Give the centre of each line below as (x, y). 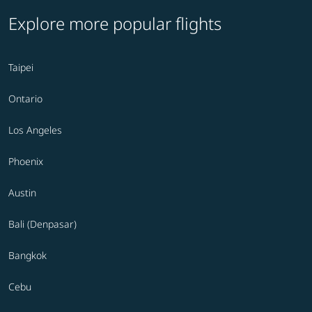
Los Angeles (35, 130)
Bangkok (28, 256)
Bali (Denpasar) (42, 224)
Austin (22, 193)
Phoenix (26, 162)
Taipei (21, 68)
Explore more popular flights (115, 24)
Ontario (25, 99)
